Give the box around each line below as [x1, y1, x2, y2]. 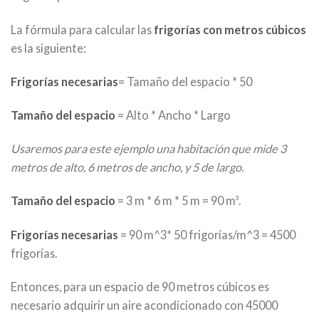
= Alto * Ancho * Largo [115, 108, 231, 122]
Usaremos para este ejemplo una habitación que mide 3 [11, 142, 286, 156]
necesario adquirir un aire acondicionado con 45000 [11, 298, 278, 312]
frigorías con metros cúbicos [154, 22, 306, 36]
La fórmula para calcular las [11, 22, 154, 36]
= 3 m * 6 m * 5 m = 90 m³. [115, 194, 241, 208]
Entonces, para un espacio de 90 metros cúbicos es [11, 279, 269, 293]
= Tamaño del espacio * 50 [118, 74, 252, 88]
